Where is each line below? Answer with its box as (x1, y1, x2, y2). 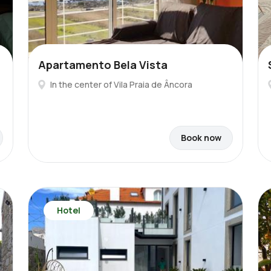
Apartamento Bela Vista (38, 57, 168, 72)
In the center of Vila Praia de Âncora (50, 79, 192, 90)
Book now (181, 132, 221, 143)
